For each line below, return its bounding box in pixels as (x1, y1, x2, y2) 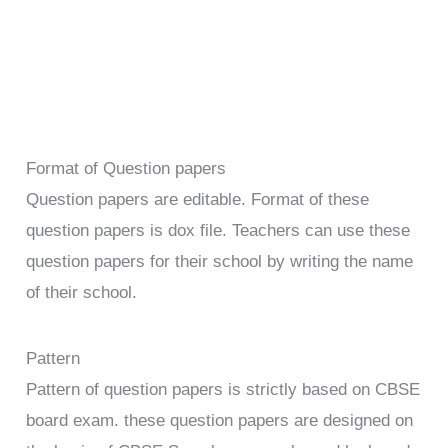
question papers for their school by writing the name (26, 251, 414, 271)
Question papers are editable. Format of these (26, 189, 370, 209)
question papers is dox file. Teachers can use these (26, 220, 411, 240)
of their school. (26, 282, 138, 302)
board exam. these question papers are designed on (26, 411, 414, 431)
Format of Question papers (26, 158, 227, 178)
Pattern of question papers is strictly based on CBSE (26, 380, 421, 400)
